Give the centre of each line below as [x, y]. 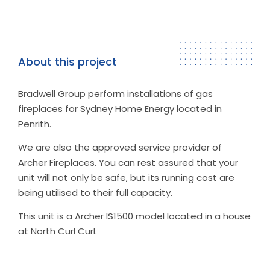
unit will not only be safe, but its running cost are [126, 177]
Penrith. [35, 124]
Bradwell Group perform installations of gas [115, 94]
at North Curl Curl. [58, 231]
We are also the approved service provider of [120, 147]
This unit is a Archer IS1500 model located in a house [134, 216]
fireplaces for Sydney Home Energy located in [120, 109]
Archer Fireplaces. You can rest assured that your [128, 162]
